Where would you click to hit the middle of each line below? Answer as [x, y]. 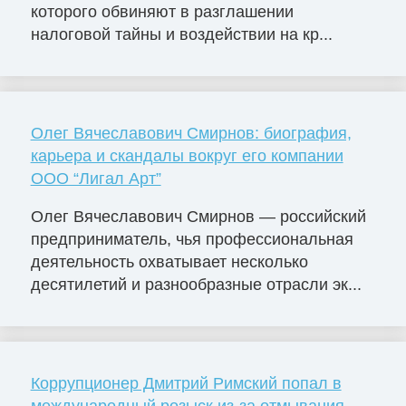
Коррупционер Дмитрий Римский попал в [186, 383]
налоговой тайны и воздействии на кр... [181, 34]
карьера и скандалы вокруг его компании [187, 155]
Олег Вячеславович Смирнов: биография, [191, 133]
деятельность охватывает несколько [169, 261]
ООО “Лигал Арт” [96, 178]
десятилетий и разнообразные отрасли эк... [196, 284]
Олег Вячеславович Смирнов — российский [198, 216]
